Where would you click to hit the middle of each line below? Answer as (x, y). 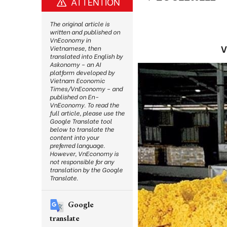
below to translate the (82, 129)
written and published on (85, 32)
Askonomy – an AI (75, 64)
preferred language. (77, 145)
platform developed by (82, 72)
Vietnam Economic (77, 80)
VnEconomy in (70, 40)
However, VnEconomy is (84, 153)
